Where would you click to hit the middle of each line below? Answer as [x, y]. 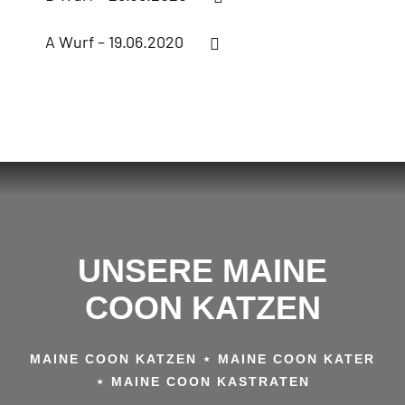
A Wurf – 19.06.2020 [114, 41]
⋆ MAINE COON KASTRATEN [202, 381]
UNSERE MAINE [202, 270]
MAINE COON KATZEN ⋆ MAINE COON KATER [202, 358]
